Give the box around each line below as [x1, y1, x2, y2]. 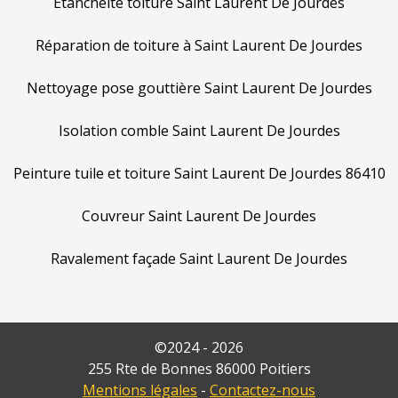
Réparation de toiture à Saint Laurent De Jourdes [36, 35, 362, 55]
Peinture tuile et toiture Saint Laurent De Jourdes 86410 [12, 163, 386, 183]
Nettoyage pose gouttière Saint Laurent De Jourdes [26, 77, 372, 98]
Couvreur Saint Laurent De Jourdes [82, 205, 316, 226]
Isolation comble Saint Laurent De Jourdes [58, 120, 340, 140]
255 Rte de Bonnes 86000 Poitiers [87, 358, 311, 378]
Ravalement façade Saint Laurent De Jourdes [51, 248, 347, 268]
